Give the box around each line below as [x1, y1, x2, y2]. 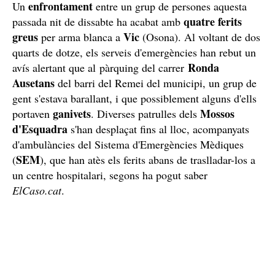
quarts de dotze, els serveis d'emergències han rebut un [12, 44, 256, 60]
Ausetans [12, 74, 55, 91]
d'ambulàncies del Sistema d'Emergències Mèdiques [12, 136, 244, 152]
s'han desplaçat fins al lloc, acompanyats [68, 121, 249, 136]
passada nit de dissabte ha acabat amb [12, 14, 184, 29]
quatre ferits [184, 13, 242, 29]
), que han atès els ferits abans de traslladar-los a [40, 152, 255, 167]
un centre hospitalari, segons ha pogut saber [12, 167, 207, 182]
